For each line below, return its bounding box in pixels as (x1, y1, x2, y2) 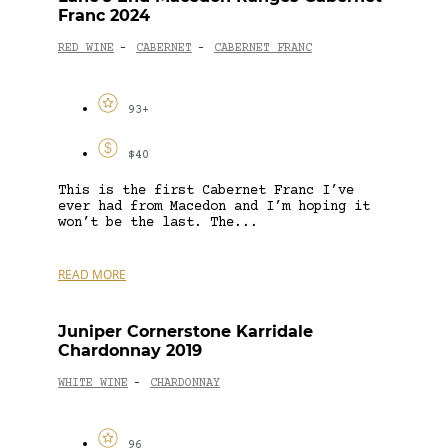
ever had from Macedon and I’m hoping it (58, 198, 370, 215)
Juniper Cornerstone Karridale (58, 321, 313, 341)
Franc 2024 (58, 5, 150, 25)
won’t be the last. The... (58, 214, 258, 231)
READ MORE (58, 265, 126, 283)
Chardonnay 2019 (58, 340, 202, 360)
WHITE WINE (58, 377, 128, 391)
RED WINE (58, 42, 114, 56)
